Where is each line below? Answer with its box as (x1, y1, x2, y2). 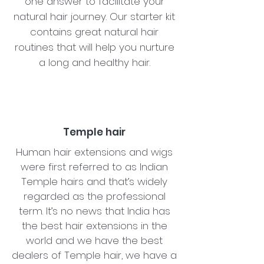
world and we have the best (26, 233, 163, 247)
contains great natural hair (30, 24, 159, 39)
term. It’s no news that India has (18, 203, 170, 218)
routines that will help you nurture (14, 39, 174, 54)
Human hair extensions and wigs (16, 144, 173, 159)
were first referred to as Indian (21, 159, 168, 174)
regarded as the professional (23, 189, 166, 203)
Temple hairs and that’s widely (21, 174, 167, 189)
